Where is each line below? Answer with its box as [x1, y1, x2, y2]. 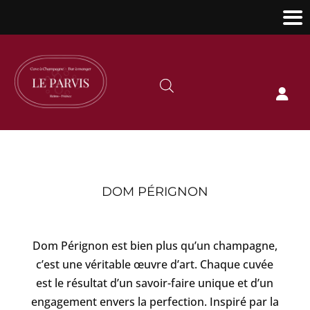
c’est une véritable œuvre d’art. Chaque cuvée [36, 256, 274, 272]
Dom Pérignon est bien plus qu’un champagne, [32, 237, 277, 253]
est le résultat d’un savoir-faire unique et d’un [36, 275, 274, 291]
